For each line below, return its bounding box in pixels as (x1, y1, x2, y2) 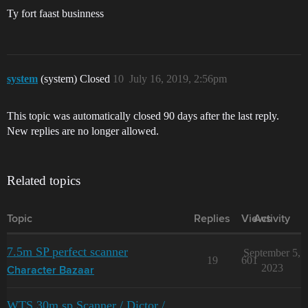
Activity (254, 214, 290, 225)
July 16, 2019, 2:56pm (129, 73, 227, 85)
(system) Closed (41, 73, 113, 85)
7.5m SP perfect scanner (7, 245, 128, 258)
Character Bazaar (7, 265, 94, 276)
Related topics (7, 173, 80, 188)
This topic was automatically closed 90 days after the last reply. (7, 110, 279, 122)
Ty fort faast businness (7, 8, 104, 19)
